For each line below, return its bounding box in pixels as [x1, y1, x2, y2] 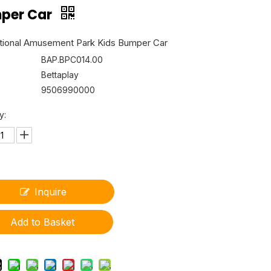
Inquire [34, 186, 67, 198]
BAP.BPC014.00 [41, 54, 103, 65]
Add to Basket [10, 216, 75, 228]
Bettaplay [41, 70, 79, 80]
